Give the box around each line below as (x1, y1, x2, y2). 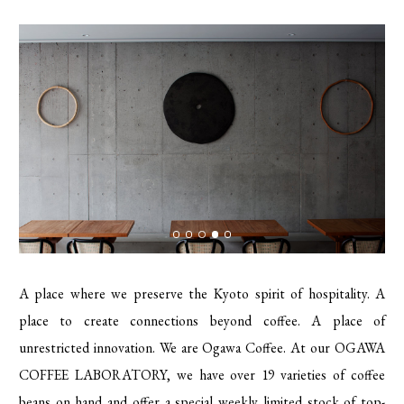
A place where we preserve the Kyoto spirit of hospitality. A (18, 283, 386, 303)
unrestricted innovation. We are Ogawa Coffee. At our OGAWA (18, 337, 386, 357)
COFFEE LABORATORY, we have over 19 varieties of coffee (18, 364, 386, 384)
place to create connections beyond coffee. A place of (18, 310, 386, 330)
